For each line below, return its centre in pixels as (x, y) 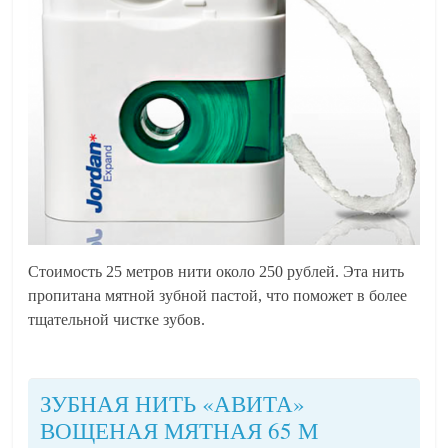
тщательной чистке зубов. (117, 319)
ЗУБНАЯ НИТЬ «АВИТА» (172, 403)
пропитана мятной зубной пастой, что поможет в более (218, 295)
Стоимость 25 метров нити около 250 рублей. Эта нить (216, 271)
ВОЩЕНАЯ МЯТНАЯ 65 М (178, 430)
